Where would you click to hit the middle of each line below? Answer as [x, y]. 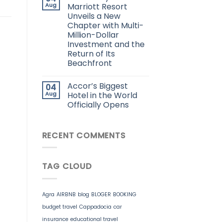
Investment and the [106, 44]
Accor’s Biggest [97, 86]
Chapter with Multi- [105, 25]
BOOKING [124, 194]
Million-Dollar [93, 35]
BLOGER [101, 194]
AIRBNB [66, 194]
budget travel [59, 207]
